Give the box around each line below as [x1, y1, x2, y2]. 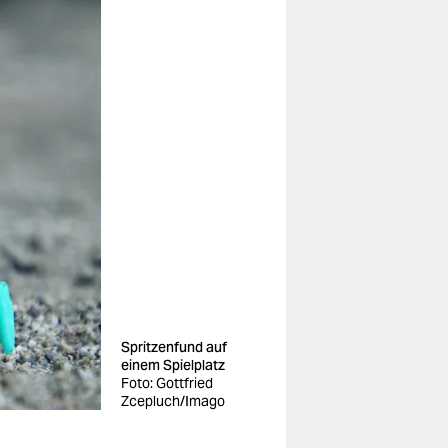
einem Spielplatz [121, 356, 225, 374]
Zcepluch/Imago [121, 392, 225, 410]
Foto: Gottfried [121, 374, 213, 392]
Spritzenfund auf [121, 338, 227, 356]
